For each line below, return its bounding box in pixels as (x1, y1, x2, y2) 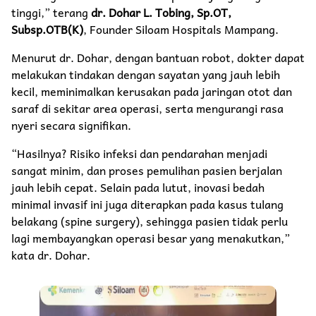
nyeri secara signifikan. (11, 115, 131, 134)
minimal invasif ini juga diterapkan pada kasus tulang (11, 194, 284, 213)
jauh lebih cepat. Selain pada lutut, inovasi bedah (11, 177, 265, 196)
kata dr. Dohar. (11, 245, 90, 264)
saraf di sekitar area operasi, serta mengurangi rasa (11, 98, 284, 117)
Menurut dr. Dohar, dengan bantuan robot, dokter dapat (11, 47, 305, 66)
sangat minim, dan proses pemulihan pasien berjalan (11, 160, 282, 179)
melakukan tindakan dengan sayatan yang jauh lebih (11, 64, 280, 83)
